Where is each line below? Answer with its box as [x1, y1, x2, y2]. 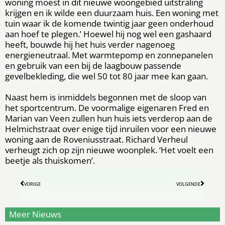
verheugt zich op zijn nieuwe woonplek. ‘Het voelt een [5, 144, 213, 156]
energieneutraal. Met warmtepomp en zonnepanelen [5, 49, 213, 61]
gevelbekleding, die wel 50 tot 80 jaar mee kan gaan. [5, 70, 208, 82]
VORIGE [24, 180, 41, 187]
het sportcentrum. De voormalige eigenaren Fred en [5, 101, 209, 114]
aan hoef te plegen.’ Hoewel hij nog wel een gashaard [5, 28, 211, 40]
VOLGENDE [176, 180, 200, 187]
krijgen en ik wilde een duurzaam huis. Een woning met [5, 7, 218, 19]
